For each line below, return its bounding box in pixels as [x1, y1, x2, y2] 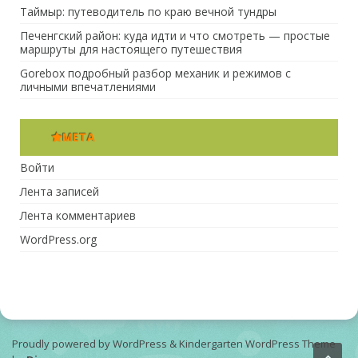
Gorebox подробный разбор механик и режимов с [20, 65, 291, 81]
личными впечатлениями [20, 78, 156, 94]
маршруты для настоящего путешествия [20, 41, 242, 57]
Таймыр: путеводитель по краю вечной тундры [20, 3, 276, 19]
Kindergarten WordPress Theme [179, 336, 336, 351]
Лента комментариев [20, 207, 136, 223]
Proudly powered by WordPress [12, 336, 169, 351]
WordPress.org [20, 231, 97, 247]
